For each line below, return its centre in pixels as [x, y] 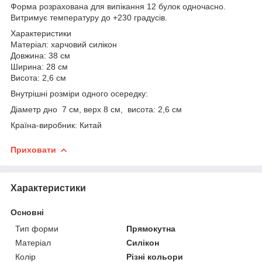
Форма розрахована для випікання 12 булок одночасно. [118, 6]
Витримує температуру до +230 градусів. [89, 17]
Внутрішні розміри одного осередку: [79, 93]
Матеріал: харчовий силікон [64, 44]
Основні [27, 212]
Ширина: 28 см [39, 66]
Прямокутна [151, 228]
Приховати [33, 149]
